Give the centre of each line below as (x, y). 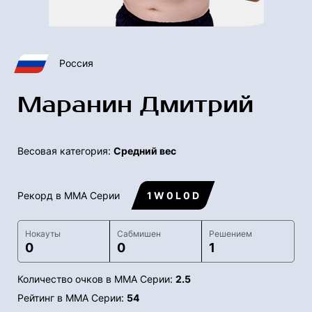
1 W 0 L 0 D (173, 196)
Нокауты (43, 234)
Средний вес (145, 151)
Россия (76, 63)
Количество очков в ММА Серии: (96, 279)
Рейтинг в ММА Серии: (72, 298)
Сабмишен (139, 234)
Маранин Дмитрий (135, 105)
